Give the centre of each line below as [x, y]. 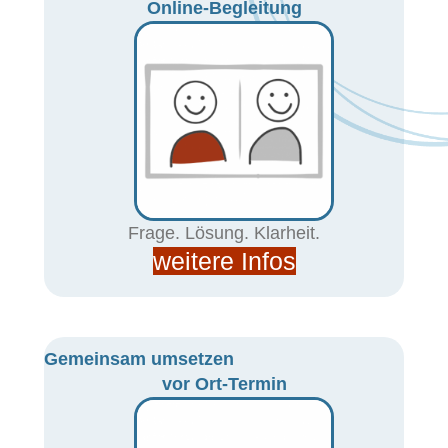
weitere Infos [224, 261]
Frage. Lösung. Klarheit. [224, 233]
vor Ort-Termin [224, 384]
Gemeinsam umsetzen [139, 359]
